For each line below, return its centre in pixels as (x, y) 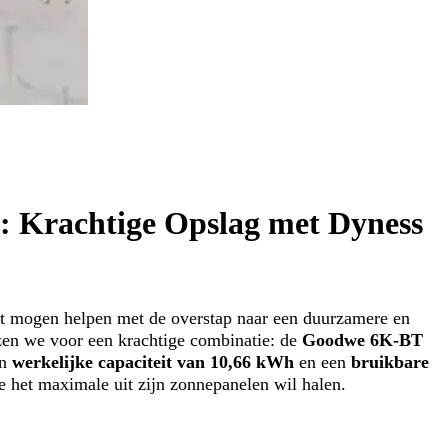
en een (322, 362)
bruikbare (389, 362)
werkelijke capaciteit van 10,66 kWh (152, 362)
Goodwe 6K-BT (362, 340)
